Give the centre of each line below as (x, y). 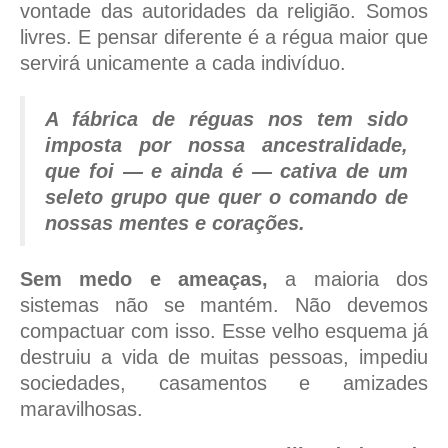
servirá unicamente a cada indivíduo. (183, 63)
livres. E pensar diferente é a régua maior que (224, 37)
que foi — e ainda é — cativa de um (226, 171)
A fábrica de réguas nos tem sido (226, 119)
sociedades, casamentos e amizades (224, 383)
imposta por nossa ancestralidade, (226, 145)
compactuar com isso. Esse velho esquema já (224, 331)
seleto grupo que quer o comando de (226, 197)
